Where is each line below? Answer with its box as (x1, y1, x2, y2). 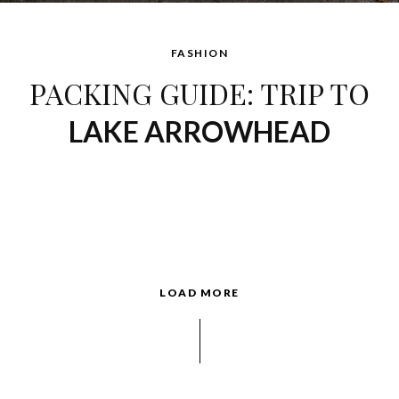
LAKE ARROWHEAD (69, 114, 330, 150)
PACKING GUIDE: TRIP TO (29, 74, 370, 113)
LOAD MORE (159, 286, 240, 300)
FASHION (170, 46, 229, 61)
